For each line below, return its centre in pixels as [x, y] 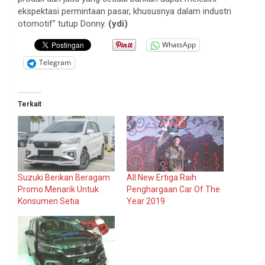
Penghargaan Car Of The [173, 189]
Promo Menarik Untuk [58, 189]
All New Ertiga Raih [161, 177]
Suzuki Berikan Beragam [64, 177]
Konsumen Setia [49, 201]
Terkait [30, 104]
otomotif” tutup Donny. [63, 23]
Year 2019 [146, 201]
